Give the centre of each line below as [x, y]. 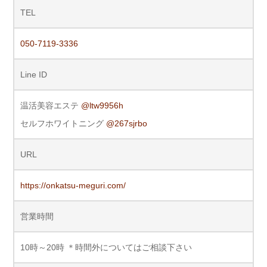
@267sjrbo [127, 124]
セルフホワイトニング [63, 124]
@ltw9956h [102, 106]
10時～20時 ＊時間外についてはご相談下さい [106, 248]
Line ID [34, 75]
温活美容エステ [51, 106]
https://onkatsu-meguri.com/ [73, 186]
